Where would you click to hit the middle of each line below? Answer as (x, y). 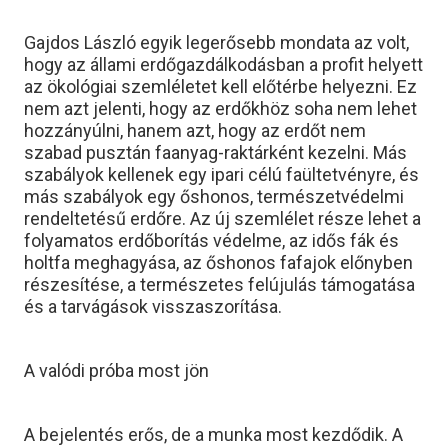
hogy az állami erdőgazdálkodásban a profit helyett (223, 64)
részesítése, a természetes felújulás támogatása (219, 284)
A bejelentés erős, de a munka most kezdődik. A (213, 434)
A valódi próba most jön (116, 370)
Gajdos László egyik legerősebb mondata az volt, (216, 42)
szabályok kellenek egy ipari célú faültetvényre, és (221, 174)
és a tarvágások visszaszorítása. (153, 306)
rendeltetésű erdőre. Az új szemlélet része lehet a (222, 218)
